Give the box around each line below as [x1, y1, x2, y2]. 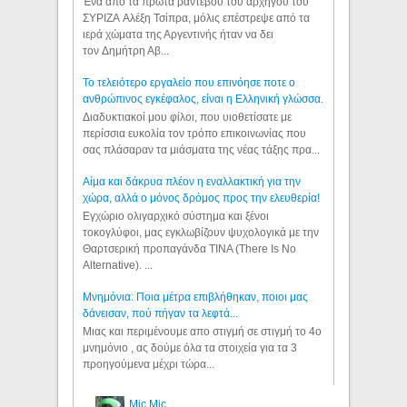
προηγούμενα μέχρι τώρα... [83, 358, 215, 372]
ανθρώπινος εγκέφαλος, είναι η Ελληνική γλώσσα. [83, 92, 324, 105]
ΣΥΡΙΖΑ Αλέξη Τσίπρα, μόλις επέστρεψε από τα [83, 11, 311, 25]
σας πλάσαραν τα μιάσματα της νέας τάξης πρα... [83, 144, 321, 157]
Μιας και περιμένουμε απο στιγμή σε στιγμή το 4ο [83, 325, 323, 339]
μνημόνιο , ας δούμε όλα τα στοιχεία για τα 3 [83, 342, 298, 355]
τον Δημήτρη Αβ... [83, 44, 170, 57]
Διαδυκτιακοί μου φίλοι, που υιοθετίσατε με [83, 111, 293, 124]
